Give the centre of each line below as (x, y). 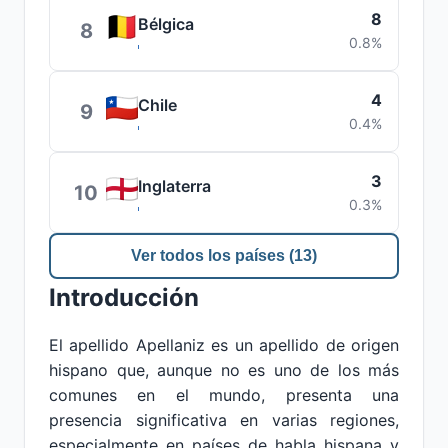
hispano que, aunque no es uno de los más (224, 370)
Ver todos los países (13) (224, 255)
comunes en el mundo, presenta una (224, 395)
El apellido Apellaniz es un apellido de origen (224, 345)
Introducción (124, 297)
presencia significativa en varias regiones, (224, 420)
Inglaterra (174, 186)
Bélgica (166, 24)
